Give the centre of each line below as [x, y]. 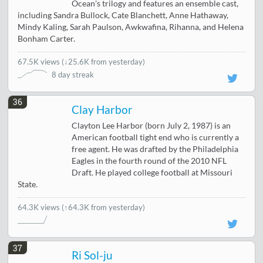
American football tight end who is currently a [156, 138]
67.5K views [40, 61]
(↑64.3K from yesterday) [104, 208]
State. [28, 185]
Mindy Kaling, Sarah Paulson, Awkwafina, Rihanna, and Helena [131, 27]
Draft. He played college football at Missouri [152, 173]
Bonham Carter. [47, 38]
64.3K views [40, 208]
